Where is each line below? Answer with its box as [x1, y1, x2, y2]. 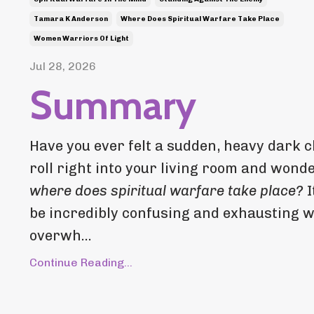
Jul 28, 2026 [29, 60, 96, 74]
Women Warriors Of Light [34, 34, 129, 43]
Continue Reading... [29, 256, 132, 270]
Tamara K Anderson [34, 15, 108, 24]
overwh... [29, 227, 92, 245]
